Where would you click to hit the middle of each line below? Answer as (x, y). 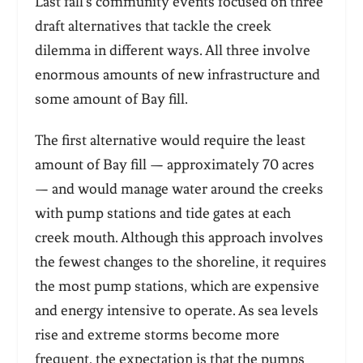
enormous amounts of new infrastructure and (177, 74)
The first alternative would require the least (170, 140)
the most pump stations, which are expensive (177, 286)
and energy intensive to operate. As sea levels (176, 310)
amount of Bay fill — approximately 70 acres (174, 164)
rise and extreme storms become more (157, 334)
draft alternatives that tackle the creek (153, 26)
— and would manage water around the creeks (179, 188)
